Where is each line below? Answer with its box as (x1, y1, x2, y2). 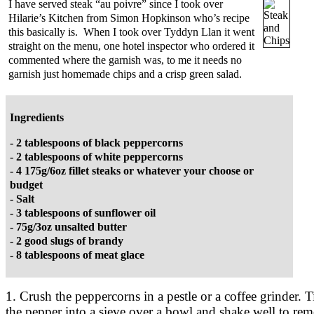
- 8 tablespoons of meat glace (10, 248, 144, 262)
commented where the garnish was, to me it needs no (8, 53, 242, 67)
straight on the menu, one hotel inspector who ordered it (8, 39, 254, 53)
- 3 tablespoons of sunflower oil (10, 206, 156, 220)
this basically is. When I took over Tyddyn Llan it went (8, 25, 254, 39)
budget (10, 178, 43, 192)
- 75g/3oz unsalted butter (10, 220, 127, 234)
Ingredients (10, 111, 64, 125)
